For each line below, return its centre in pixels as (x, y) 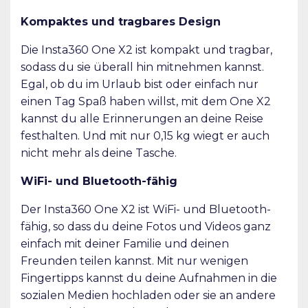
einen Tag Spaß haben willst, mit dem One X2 (146, 101)
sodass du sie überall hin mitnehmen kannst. (142, 67)
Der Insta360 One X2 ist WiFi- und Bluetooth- (146, 209)
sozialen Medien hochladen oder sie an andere (148, 295)
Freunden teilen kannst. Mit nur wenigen (134, 261)
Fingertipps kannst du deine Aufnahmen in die (149, 278)
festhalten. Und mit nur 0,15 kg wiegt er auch (145, 135)
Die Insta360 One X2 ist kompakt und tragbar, (146, 49)
